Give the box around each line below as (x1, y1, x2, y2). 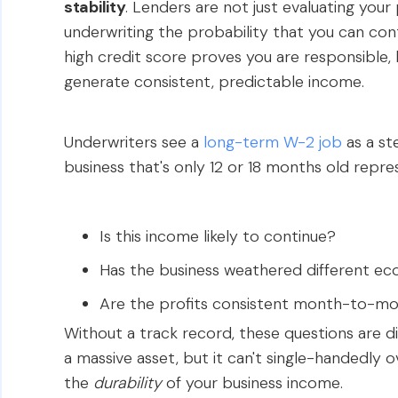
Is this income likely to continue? (99, 226, 336, 247)
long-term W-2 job (203, 131, 342, 153)
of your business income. (162, 372, 343, 394)
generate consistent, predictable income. (64, 71, 364, 92)
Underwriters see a (64, 131, 203, 153)
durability (93, 372, 162, 394)
